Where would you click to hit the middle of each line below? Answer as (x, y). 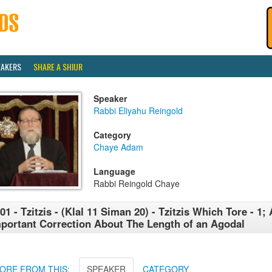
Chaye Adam (118, 147)
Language (114, 171)
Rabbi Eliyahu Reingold (138, 110)
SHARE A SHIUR (58, 66)
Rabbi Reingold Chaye (137, 183)
